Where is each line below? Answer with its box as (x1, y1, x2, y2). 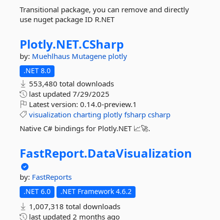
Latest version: (27, 99, 80, 109)
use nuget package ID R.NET (20, 14, 114, 24)
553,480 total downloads (27, 79, 114, 88)
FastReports (32, 172, 72, 182)
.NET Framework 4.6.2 (60, 187, 132, 196)
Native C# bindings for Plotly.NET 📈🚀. (20, 123, 150, 133)
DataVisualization (87, 145, 192, 161)
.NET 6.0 (24, 187, 51, 196)
